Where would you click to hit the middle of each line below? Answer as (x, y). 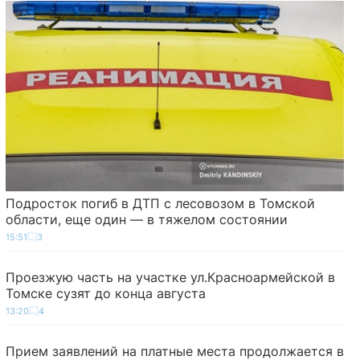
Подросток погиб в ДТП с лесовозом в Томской (160, 203)
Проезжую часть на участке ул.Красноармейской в (170, 277)
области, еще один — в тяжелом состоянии (146, 219)
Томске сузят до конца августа (105, 293)
